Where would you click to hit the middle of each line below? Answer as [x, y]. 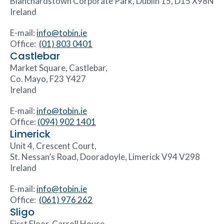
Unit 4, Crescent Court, [53, 146]
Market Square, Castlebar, [59, 68]
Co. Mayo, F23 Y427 [48, 79]
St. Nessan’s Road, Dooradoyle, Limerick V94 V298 [105, 157]
